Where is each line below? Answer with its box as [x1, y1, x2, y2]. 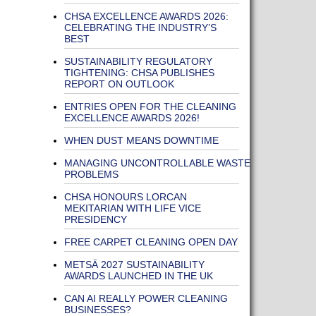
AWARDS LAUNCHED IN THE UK [63, 270, 213, 281]
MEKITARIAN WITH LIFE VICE [63, 202, 201, 214]
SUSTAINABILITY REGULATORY [63, 56, 212, 67]
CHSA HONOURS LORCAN [63, 191, 187, 202]
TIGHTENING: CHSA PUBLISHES [63, 67, 214, 78]
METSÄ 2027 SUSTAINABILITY [63, 259, 205, 270]
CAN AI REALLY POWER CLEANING [63, 293, 228, 304]
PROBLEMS [63, 169, 119, 180]
